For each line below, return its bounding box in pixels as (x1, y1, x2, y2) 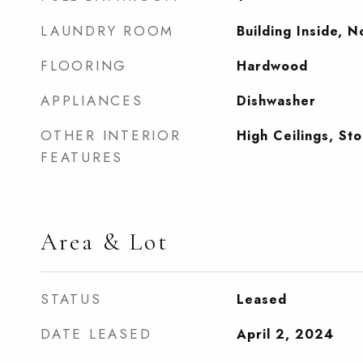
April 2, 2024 (236, 325, 334, 344)
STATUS (41, 289, 102, 309)
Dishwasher (236, 92, 316, 110)
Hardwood (236, 57, 308, 75)
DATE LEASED (41, 324, 152, 344)
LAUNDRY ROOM (41, 21, 174, 41)
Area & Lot (41, 228, 169, 256)
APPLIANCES (41, 91, 143, 110)
